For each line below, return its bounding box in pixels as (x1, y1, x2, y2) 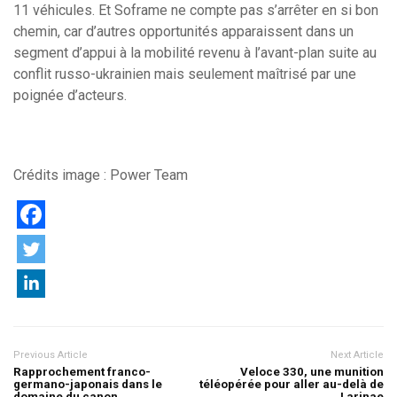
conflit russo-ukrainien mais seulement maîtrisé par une (13, 65, 356, 82)
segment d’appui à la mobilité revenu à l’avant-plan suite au (13, 43, 377, 61)
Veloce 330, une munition (240, 364, 384, 378)
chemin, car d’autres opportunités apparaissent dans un (13, 22, 354, 40)
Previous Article (13, 348, 88, 361)
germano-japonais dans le (13, 377, 162, 391)
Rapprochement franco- (13, 364, 151, 378)
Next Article (331, 348, 384, 361)
